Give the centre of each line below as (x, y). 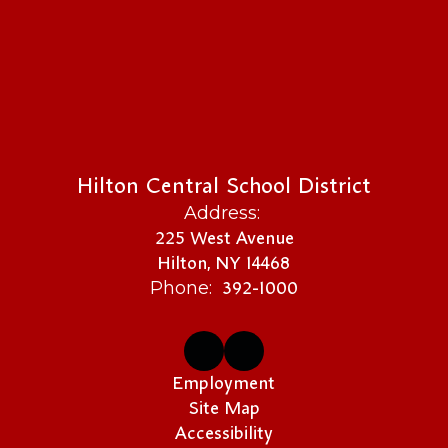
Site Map (224, 408)
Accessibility (224, 433)
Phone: (181, 288)
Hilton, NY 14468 (224, 263)
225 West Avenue (224, 238)
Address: (221, 213)
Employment (224, 383)
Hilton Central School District (224, 185)
